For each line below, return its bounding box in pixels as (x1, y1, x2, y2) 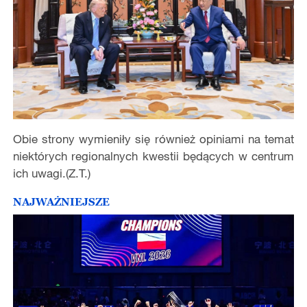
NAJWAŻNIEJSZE (12, 195, 110, 208)
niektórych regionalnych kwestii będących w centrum (12, 149, 295, 164)
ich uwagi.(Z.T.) (12, 166, 90, 181)
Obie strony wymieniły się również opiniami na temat (12, 132, 295, 147)
